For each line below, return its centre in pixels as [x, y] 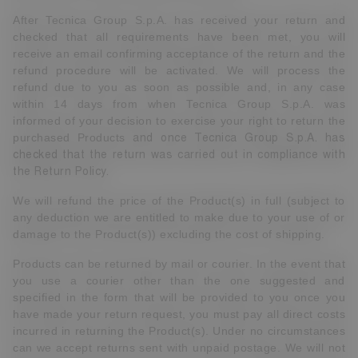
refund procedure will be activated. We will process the [179, 70]
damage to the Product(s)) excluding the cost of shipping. [169, 234]
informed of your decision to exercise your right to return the [179, 121]
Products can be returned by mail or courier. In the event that [179, 264]
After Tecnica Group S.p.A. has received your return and [179, 20]
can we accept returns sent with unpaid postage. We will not [179, 348]
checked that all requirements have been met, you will [179, 37]
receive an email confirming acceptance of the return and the [179, 54]
